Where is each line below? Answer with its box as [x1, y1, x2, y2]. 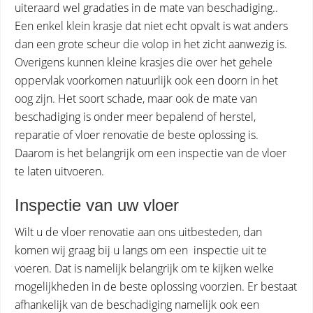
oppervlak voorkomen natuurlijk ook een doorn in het [15, 73, 278, 88]
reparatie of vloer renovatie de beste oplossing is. [15, 127, 259, 143]
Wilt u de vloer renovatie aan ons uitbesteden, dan [15, 224, 262, 240]
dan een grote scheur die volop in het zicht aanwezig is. [15, 36, 287, 52]
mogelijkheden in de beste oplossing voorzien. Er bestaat [15, 279, 297, 294]
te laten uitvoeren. [15, 163, 104, 179]
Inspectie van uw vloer [15, 196, 179, 214]
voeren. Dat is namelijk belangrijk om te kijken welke [15, 261, 274, 276]
